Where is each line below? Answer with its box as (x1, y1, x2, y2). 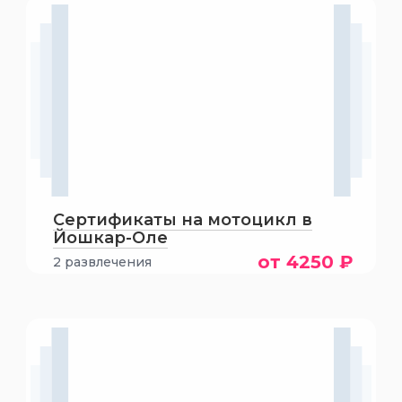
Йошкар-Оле (52, 228, 168, 248)
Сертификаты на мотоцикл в (52, 210, 312, 230)
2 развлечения (52, 254, 152, 270)
